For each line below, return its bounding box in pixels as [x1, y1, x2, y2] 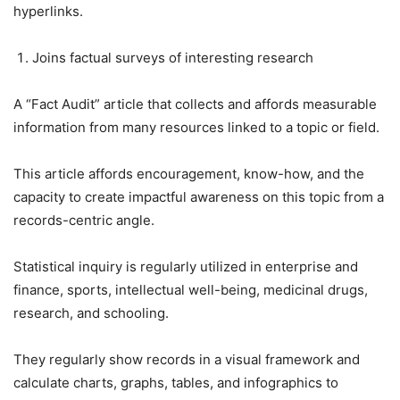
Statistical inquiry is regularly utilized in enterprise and [13, 257, 358, 275]
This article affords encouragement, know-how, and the [13, 164, 364, 182]
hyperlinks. [13, 2, 83, 20]
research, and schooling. [13, 304, 169, 321]
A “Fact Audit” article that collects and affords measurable [13, 95, 377, 112]
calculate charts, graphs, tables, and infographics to [13, 373, 338, 391]
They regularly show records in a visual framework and [13, 350, 360, 368]
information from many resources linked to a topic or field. [13, 118, 379, 136]
